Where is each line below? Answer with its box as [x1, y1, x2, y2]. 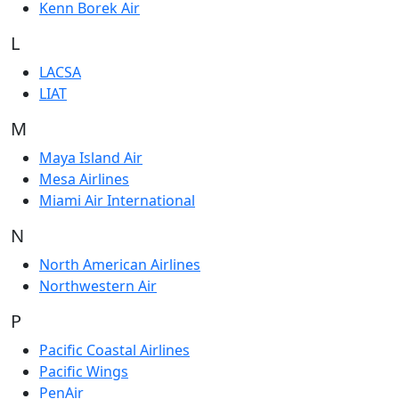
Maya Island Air [39, 148, 142, 168]
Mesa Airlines [39, 169, 129, 190]
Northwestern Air [39, 276, 157, 297]
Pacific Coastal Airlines [39, 340, 190, 361]
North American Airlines [39, 255, 200, 275]
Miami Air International [39, 191, 195, 211]
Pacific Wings [39, 362, 128, 382]
